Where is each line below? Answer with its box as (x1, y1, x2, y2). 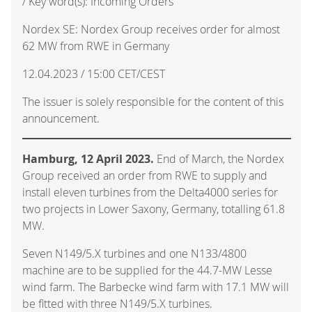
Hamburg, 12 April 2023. (22, 150, 154, 166)
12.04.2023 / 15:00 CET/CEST (22, 65, 165, 81)
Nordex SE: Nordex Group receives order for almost (22, 21, 280, 37)
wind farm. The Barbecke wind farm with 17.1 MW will (22, 279, 289, 295)
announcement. (22, 110, 100, 126)
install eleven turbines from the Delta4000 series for (22, 184, 278, 200)
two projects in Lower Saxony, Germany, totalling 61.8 (22, 201, 285, 217)
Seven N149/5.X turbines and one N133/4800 (22, 245, 247, 261)
